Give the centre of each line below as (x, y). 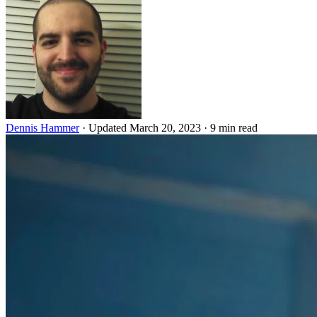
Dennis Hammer (42, 127)
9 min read (234, 127)
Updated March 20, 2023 (146, 127)
